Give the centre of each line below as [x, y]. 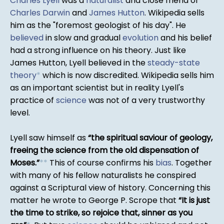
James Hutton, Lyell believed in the [79, 63]
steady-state [174, 63]
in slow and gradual [83, 38]
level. [20, 113]
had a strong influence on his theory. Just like [98, 50]
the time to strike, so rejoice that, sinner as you [101, 213]
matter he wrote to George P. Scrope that [94, 200]
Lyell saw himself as [49, 138]
